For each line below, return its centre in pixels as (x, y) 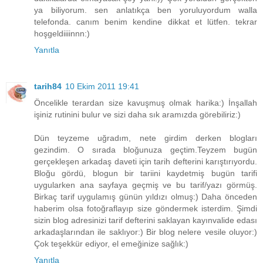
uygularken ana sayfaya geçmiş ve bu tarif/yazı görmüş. (146, 185)
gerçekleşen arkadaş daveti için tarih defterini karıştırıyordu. (146, 162)
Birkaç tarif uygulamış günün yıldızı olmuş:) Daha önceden (146, 197)
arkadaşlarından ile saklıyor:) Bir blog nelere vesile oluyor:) (146, 232)
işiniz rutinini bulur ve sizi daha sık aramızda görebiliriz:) (137, 115)
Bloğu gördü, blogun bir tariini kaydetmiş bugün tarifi (146, 173)
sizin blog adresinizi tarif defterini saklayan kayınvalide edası (146, 220)
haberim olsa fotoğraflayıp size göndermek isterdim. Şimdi (146, 209)
